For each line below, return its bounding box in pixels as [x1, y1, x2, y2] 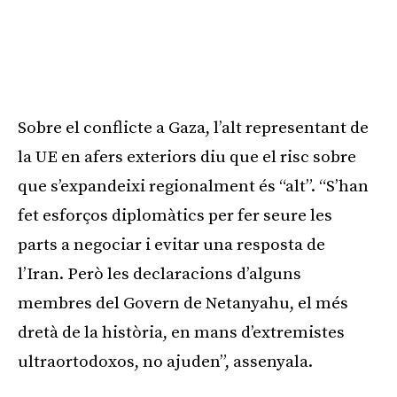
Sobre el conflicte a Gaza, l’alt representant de [18, 118, 369, 138]
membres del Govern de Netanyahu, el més [18, 293, 348, 314]
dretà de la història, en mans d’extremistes [18, 323, 345, 343]
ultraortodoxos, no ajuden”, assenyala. [18, 352, 313, 372]
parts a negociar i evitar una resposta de [18, 235, 325, 255]
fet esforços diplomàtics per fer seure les [18, 206, 332, 226]
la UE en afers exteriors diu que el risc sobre [18, 147, 356, 167]
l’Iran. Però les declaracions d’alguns [18, 264, 301, 284]
